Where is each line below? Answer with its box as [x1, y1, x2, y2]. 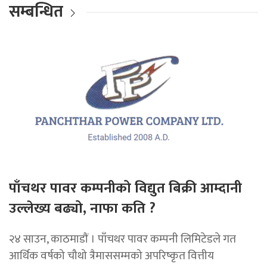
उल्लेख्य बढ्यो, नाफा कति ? [9, 197, 156, 221]
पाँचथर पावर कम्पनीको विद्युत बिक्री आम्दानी [9, 176, 242, 201]
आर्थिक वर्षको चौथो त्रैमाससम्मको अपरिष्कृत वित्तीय [9, 246, 214, 266]
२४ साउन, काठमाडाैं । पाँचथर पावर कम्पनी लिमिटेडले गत [9, 229, 236, 249]
